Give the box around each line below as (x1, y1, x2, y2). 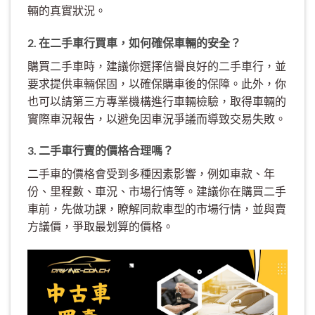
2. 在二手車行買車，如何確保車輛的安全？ (27, 35, 241, 49)
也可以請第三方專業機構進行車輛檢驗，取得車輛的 (27, 94, 286, 108)
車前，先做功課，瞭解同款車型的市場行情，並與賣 (27, 202, 286, 216)
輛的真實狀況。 (27, 3, 106, 17)
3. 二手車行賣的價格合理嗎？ (27, 143, 174, 157)
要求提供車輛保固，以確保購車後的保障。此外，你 (27, 76, 286, 90)
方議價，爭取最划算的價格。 (27, 219, 174, 233)
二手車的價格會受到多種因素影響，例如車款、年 (27, 167, 275, 181)
